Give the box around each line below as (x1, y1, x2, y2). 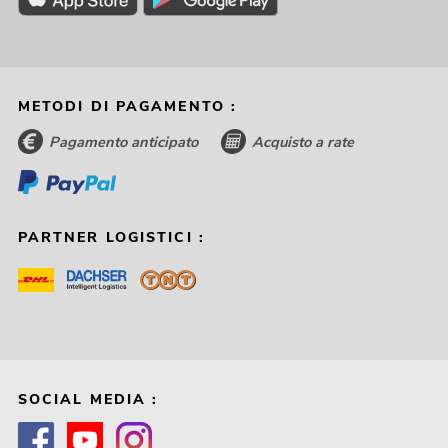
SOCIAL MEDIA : (17, 390, 159, 410)
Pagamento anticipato (48, 132, 198, 153)
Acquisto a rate (252, 132, 355, 153)
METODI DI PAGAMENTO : (17, 97, 238, 117)
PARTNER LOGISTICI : (17, 227, 205, 247)
